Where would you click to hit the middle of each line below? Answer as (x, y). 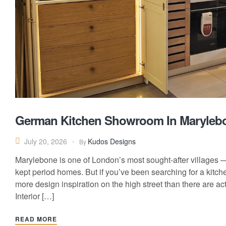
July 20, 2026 (46, 142)
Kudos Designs (112, 141)
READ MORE (36, 219)
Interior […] (35, 196)
